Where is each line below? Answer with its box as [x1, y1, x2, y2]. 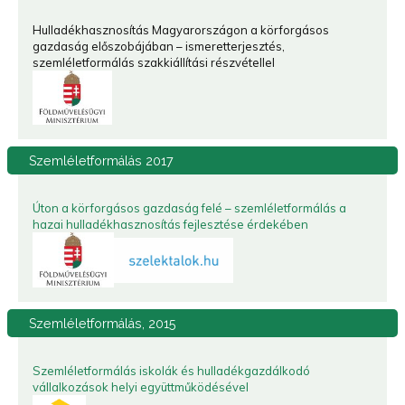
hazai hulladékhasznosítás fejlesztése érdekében [33, 217, 308, 232]
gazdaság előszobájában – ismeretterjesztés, [33, 39, 285, 54]
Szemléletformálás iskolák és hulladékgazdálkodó [33, 363, 310, 379]
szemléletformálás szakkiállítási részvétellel [33, 55, 275, 71]
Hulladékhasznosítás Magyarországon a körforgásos [33, 23, 329, 38]
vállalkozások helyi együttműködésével [33, 380, 249, 395]
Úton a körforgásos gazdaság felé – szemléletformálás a [33, 201, 346, 216]
